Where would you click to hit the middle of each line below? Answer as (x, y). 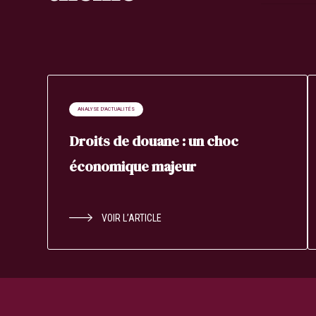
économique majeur (133, 166)
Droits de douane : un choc (154, 141)
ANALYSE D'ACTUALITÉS (107, 109)
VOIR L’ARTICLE (132, 218)
